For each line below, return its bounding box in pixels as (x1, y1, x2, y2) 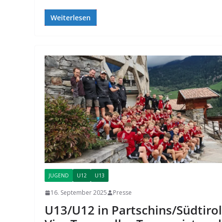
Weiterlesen (51, 13, 91, 23)
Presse (113, 188, 132, 197)
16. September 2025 (51, 188, 108, 197)
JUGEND (49, 172, 69, 179)
